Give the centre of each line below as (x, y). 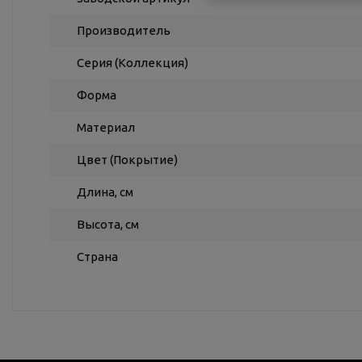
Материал (106, 127)
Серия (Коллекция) (133, 63)
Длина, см (105, 192)
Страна (97, 257)
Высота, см (108, 224)
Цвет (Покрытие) (127, 160)
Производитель (124, 30)
